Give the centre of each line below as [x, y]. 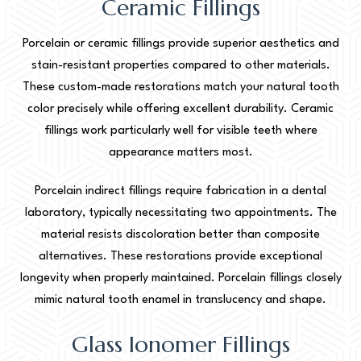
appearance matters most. [180, 152]
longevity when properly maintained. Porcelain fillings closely [180, 278]
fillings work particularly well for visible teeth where [180, 131]
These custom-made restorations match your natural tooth [180, 87]
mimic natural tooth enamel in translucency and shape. [180, 300]
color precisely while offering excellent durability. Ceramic [180, 109]
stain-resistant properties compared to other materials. [180, 65]
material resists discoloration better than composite [180, 234]
